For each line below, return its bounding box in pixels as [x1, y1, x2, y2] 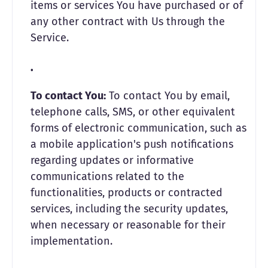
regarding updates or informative [31, 154, 194, 167]
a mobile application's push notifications [31, 138, 233, 151]
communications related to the [31, 170, 184, 183]
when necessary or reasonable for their [31, 218, 226, 232]
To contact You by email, [106, 89, 230, 102]
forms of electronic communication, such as [31, 121, 246, 135]
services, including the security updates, [31, 202, 228, 215]
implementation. [31, 234, 112, 248]
